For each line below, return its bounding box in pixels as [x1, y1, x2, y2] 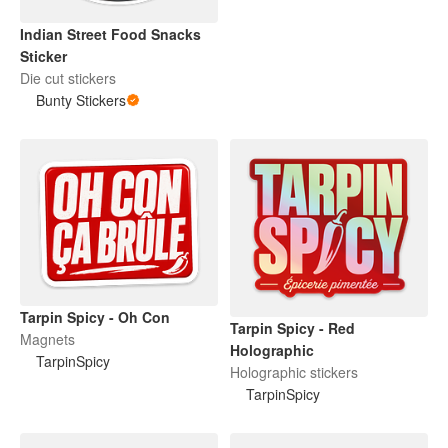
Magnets [20, 328, 75, 349]
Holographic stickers [230, 361, 358, 382]
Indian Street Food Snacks [20, 23, 201, 44]
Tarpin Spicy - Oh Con [20, 306, 170, 327]
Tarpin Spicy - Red [230, 317, 355, 338]
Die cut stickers [20, 67, 116, 88]
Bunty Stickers [36, 89, 126, 110]
